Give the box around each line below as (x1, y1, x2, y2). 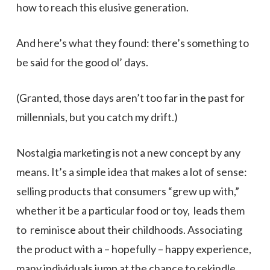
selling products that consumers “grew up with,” (16, 184, 239, 198)
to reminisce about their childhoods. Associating (16, 223, 242, 236)
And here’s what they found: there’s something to (16, 36, 249, 49)
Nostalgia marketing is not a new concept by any (16, 146, 240, 159)
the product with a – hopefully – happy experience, (16, 242, 251, 256)
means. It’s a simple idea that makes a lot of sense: (16, 165, 247, 178)
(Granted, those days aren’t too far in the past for (16, 91, 245, 104)
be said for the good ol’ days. (16, 55, 148, 69)
